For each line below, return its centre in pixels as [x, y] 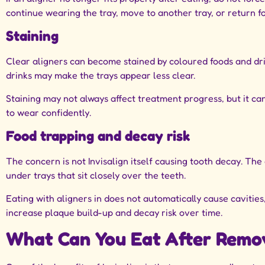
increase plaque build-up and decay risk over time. [114, 212]
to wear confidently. [49, 112]
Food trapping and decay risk [98, 136]
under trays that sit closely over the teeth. [96, 175]
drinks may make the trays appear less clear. [101, 75]
